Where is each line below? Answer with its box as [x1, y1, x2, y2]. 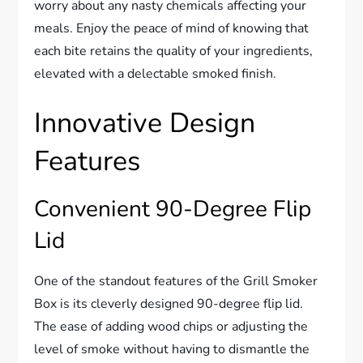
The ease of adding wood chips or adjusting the [34, 317, 309, 335]
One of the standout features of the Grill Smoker [34, 271, 318, 290]
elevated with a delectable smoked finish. [34, 64, 277, 83]
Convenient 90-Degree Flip [34, 193, 312, 224]
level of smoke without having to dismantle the [34, 340, 310, 358]
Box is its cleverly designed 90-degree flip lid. [34, 294, 304, 313]
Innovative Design [34, 104, 256, 142]
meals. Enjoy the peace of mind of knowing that [34, 19, 310, 37]
